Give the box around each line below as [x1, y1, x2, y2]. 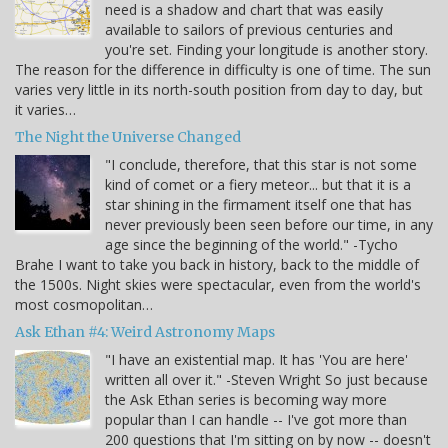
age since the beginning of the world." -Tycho [105, 235, 398, 255]
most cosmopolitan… [15, 295, 153, 315]
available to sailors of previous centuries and [105, 20, 393, 40]
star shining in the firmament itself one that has [105, 195, 412, 215]
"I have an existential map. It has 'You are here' [105, 350, 408, 370]
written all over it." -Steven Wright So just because [105, 370, 428, 390]
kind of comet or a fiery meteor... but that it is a [105, 175, 411, 195]
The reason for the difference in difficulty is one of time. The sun [15, 60, 431, 80]
